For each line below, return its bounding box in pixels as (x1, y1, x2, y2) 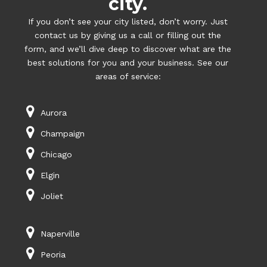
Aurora (40, 107, 67, 117)
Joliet (40, 191, 63, 201)
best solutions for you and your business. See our (27, 57, 229, 67)
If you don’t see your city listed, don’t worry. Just (28, 16, 228, 26)
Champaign (40, 128, 85, 138)
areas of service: (95, 71, 161, 81)
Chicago (40, 149, 72, 159)
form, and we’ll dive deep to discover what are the (24, 44, 232, 54)
